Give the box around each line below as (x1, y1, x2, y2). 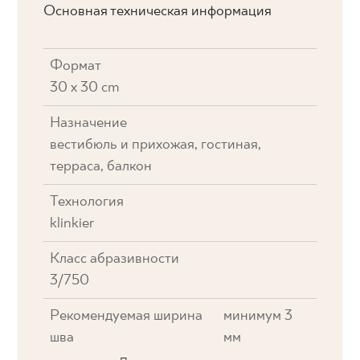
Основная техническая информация (43, 2, 272, 20)
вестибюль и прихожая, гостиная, (50, 136, 262, 153)
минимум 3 (223, 307, 292, 325)
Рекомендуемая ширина (50, 307, 203, 325)
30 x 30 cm (50, 79, 120, 96)
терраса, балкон (50, 157, 153, 175)
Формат (50, 57, 102, 75)
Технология (50, 193, 125, 211)
